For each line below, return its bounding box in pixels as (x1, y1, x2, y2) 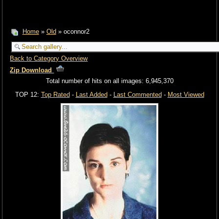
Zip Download (10, 66, 54, 74)
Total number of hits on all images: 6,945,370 (45, 77, 174, 85)
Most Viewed (167, 90, 204, 98)
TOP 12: (15, 90, 41, 98)
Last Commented (113, 90, 162, 98)
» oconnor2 (56, 28, 89, 36)
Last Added (75, 90, 108, 98)
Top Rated (41, 90, 70, 98)
